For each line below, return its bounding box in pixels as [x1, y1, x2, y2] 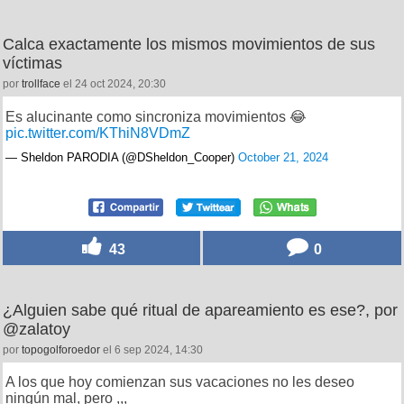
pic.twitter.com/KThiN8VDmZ [5, 125, 190, 141]
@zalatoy [3, 320, 70, 338]
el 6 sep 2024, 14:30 [100, 344, 203, 356]
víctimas [3, 54, 62, 72]
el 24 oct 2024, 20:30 [60, 78, 166, 90]
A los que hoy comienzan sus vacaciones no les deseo [5, 374, 354, 390]
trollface [22, 78, 60, 90]
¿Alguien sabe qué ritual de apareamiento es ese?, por [3, 301, 398, 319]
